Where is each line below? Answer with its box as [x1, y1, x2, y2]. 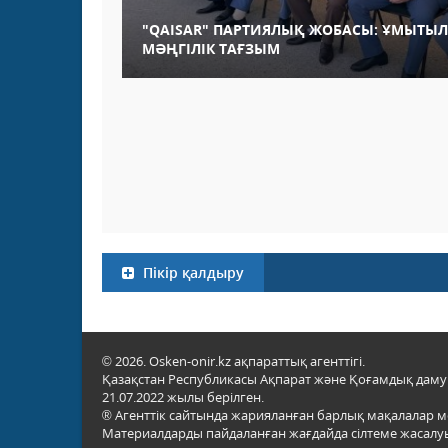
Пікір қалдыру [139, 263, 244, 283]
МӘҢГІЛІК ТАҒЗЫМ [142, 39, 280, 59]
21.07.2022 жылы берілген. [102, 388, 264, 407]
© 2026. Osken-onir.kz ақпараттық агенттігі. [102, 352, 365, 371]
